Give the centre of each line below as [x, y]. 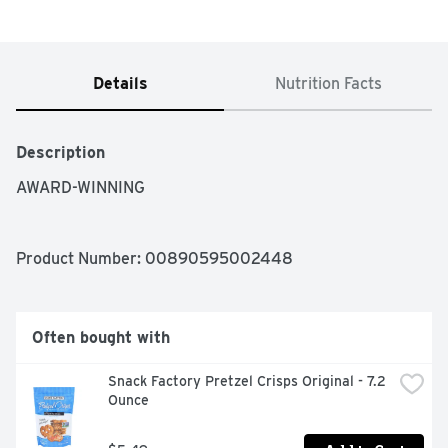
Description [60, 153]
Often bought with [101, 338]
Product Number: [80, 259]
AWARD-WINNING [80, 188]
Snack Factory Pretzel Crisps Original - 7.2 [247, 381]
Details [120, 84]
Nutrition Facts [328, 84]
